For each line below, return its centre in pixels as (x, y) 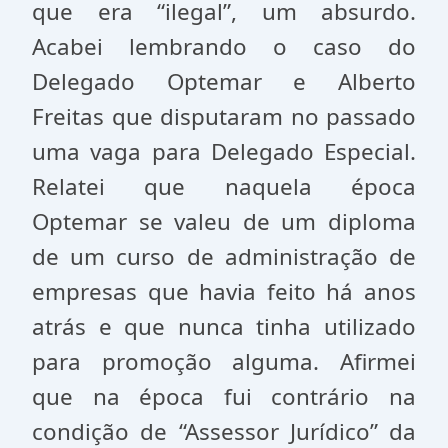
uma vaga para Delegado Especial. (224, 151)
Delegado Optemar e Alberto (224, 81)
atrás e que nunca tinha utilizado (224, 326)
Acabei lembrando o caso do (224, 46)
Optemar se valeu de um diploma (224, 221)
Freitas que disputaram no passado (224, 116)
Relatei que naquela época (224, 186)
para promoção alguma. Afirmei (224, 361)
